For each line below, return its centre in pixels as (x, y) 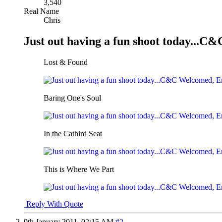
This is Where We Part (79, 169)
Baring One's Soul (72, 98)
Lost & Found (66, 62)
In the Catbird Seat (73, 133)
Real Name (41, 11)
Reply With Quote (54, 204)
